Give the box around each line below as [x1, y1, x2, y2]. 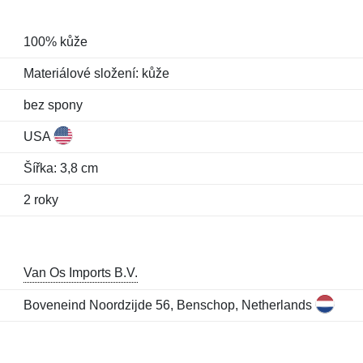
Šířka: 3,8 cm [23, 161, 98, 175]
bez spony [23, 98, 83, 112]
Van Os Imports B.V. [23, 266, 138, 280]
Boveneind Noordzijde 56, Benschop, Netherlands [23, 298, 315, 312]
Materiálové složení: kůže [23, 66, 169, 80]
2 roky [23, 193, 58, 207]
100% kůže [23, 35, 88, 49]
